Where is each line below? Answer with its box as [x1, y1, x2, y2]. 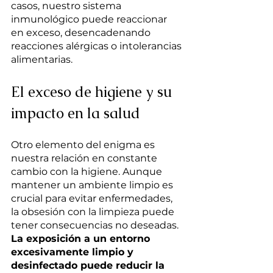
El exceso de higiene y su [11, 82, 175, 102]
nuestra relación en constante [11, 152, 160, 165]
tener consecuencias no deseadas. [11, 219, 181, 232]
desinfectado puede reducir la [11, 260, 168, 272]
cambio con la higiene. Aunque [11, 166, 165, 178]
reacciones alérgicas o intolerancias [11, 40, 184, 52]
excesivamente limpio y [11, 246, 136, 258]
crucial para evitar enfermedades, [11, 193, 175, 205]
